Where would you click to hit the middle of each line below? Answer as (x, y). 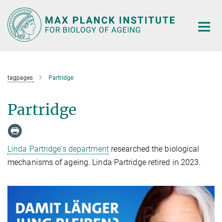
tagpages (20, 78)
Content (16, 23)
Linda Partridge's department (58, 149)
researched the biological (154, 149)
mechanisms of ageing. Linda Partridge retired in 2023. (104, 163)
